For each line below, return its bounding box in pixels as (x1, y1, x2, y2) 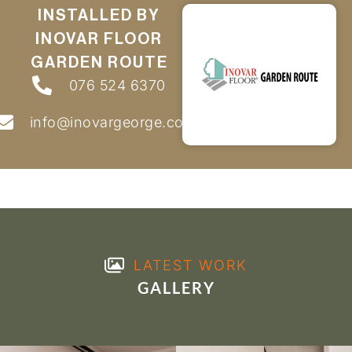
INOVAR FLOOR (35, 31, 163, 48)
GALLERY (137, 278, 215, 298)
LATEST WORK (133, 257, 247, 274)
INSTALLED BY (38, 8, 161, 24)
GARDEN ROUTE (30, 55, 168, 71)
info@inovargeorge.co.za (29, 114, 205, 131)
